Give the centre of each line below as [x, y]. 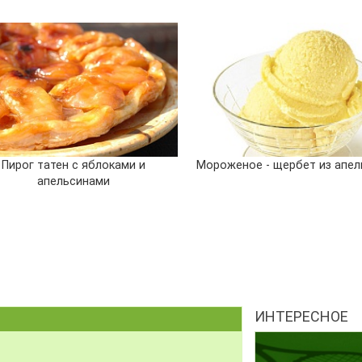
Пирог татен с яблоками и [74, 165]
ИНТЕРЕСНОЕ [301, 316]
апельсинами [74, 181]
